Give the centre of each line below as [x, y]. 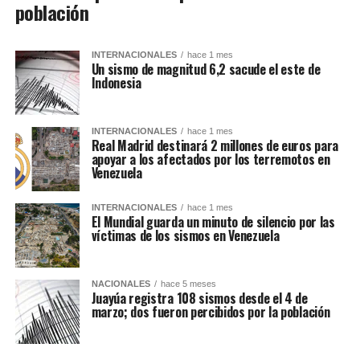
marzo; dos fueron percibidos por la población [211, 312]
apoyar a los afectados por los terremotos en [211, 160]
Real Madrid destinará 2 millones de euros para [215, 146]
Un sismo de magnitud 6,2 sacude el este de [206, 70]
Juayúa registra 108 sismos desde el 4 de [199, 299]
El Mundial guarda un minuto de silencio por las [213, 222]
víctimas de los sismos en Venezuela [185, 236]
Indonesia [116, 83]
